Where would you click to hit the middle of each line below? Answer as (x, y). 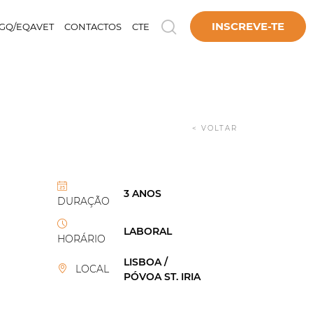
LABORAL (147, 231)
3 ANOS (142, 194)
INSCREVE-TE (248, 27)
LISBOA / (145, 262)
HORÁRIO (81, 239)
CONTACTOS (93, 27)
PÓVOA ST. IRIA (162, 277)
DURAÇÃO (83, 201)
